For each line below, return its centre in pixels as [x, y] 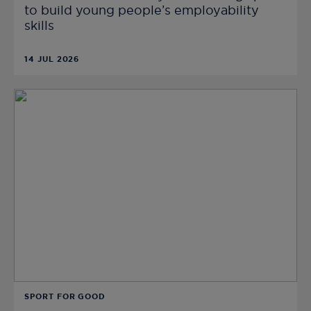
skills [39, 27]
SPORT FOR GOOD [65, 296]
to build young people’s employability [142, 11]
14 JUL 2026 [52, 60]
